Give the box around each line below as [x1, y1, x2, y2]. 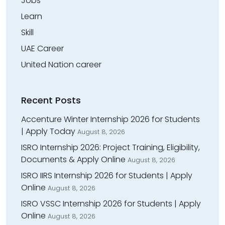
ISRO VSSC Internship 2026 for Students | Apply [21, 197, 201, 209]
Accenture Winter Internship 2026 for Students [21, 113, 200, 125]
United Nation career [21, 58, 101, 70]
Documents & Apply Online [21, 153, 126, 165]
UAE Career [21, 42, 64, 54]
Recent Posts [21, 93, 81, 106]
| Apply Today [21, 125, 75, 137]
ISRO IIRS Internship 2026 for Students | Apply [21, 169, 192, 181]
